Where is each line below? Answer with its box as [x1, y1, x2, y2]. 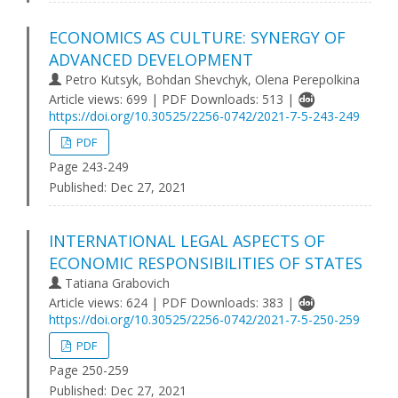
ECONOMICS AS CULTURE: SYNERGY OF [49, 27, 346, 48]
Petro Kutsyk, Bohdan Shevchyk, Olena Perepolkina [61, 71, 360, 88]
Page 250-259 [49, 362, 129, 378]
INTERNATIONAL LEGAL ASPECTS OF [49, 230, 325, 251]
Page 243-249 [49, 158, 129, 175]
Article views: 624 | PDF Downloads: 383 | [49, 294, 298, 311]
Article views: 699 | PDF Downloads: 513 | [49, 91, 298, 107]
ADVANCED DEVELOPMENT [49, 49, 253, 70]
